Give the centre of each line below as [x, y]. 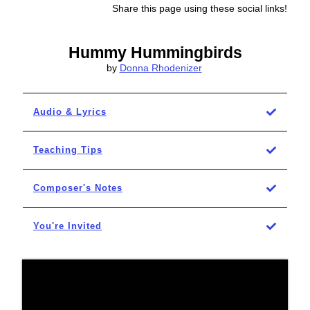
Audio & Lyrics [70, 111]
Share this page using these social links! [200, 8]
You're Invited [67, 226]
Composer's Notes [78, 188]
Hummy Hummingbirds [155, 52]
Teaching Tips [68, 149]
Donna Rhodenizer [161, 67]
